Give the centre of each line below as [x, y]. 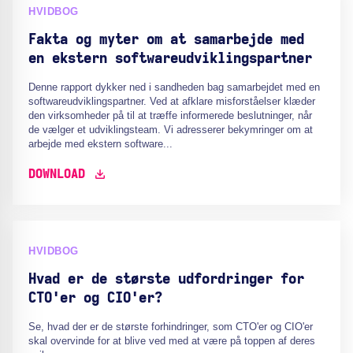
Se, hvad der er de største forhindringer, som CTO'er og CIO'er [171, 327]
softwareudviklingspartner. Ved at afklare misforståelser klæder [172, 101]
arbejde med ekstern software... [100, 144]
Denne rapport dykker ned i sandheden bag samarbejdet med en [174, 87]
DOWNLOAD [57, 174]
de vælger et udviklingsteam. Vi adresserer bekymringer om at [171, 130]
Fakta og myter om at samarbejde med [166, 40]
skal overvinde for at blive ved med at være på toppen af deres [172, 341]
